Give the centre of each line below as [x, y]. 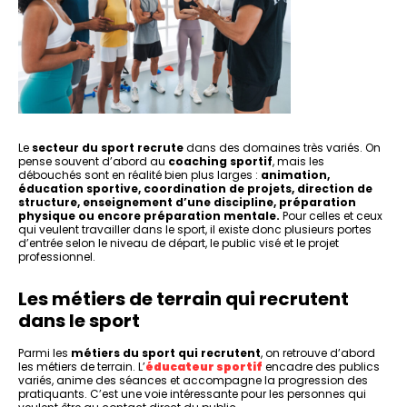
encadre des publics [323, 367]
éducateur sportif [204, 367]
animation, [295, 175]
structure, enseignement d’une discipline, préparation [187, 203]
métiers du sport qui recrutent [166, 353]
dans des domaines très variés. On [282, 148]
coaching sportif [220, 162]
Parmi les [45, 353]
